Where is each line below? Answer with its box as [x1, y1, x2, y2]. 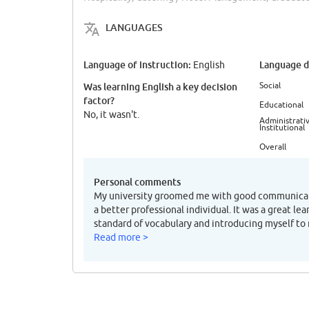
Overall [259, 141, 286, 151]
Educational [259, 99, 303, 109]
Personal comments [94, 175, 181, 188]
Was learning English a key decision [83, 80, 237, 92]
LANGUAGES [106, 21, 163, 33]
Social [259, 80, 281, 90]
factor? [83, 94, 114, 106]
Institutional [259, 123, 305, 132]
